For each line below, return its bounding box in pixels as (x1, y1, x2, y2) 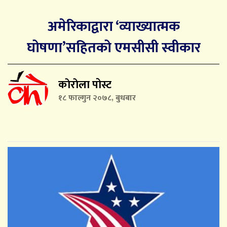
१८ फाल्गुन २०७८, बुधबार (58, 91, 136, 105)
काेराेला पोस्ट (58, 75, 111, 94)
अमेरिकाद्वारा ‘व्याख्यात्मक (47, 14, 180, 39)
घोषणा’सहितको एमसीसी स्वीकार (26, 35, 201, 60)
